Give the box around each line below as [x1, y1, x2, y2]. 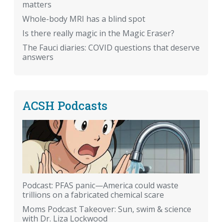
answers [22, 52, 54, 63]
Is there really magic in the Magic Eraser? [22, 28, 174, 39]
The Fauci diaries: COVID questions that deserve [22, 42, 200, 54]
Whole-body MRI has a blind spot [22, 13, 145, 25]
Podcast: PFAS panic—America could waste [22, 179, 178, 191]
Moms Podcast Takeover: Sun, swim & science [22, 203, 191, 215]
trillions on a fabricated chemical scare [22, 189, 164, 200]
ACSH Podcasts [22, 98, 108, 113]
